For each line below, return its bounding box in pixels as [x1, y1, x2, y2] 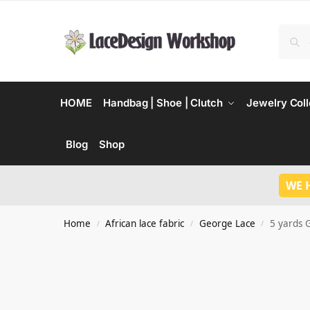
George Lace [199, 217, 255, 230]
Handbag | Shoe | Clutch [103, 96, 223, 109]
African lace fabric [105, 217, 185, 230]
